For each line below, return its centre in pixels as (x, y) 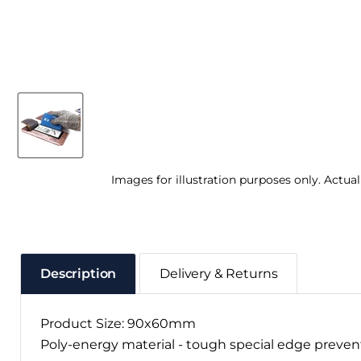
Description (79, 273)
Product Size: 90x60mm (118, 323)
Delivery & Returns (219, 273)
